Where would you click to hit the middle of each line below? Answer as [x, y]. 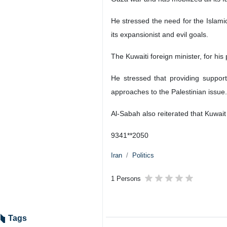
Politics [143, 155]
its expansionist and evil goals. [160, 34]
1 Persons [126, 179]
